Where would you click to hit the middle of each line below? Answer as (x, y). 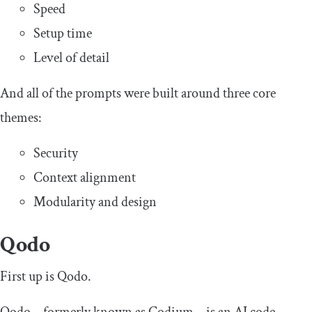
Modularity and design (95, 202)
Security (56, 154)
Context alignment (85, 178)
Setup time (63, 34)
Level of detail (71, 58)
